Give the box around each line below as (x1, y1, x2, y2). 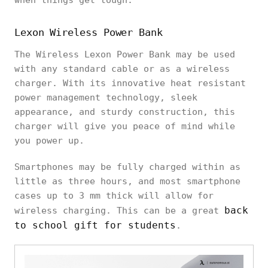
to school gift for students (14, 220, 176, 231)
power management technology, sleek (14, 92, 197, 103)
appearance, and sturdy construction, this (14, 106, 235, 117)
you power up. (14, 135, 84, 146)
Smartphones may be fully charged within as (14, 162, 240, 172)
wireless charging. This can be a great (14, 205, 224, 216)
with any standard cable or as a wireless (14, 63, 230, 74)
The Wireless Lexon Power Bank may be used (14, 49, 235, 60)
